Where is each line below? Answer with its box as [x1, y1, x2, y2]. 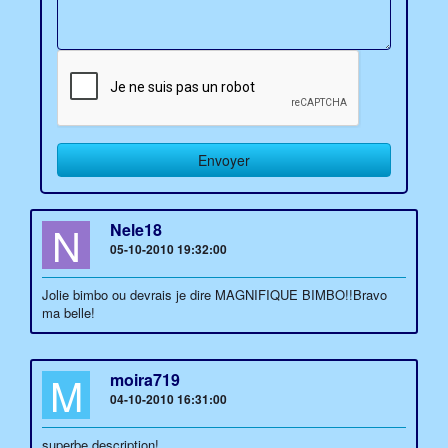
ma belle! [42, 303, 95, 322]
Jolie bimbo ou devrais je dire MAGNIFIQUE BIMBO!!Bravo [42, 285, 387, 304]
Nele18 [110, 218, 162, 241]
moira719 [110, 368, 180, 391]
